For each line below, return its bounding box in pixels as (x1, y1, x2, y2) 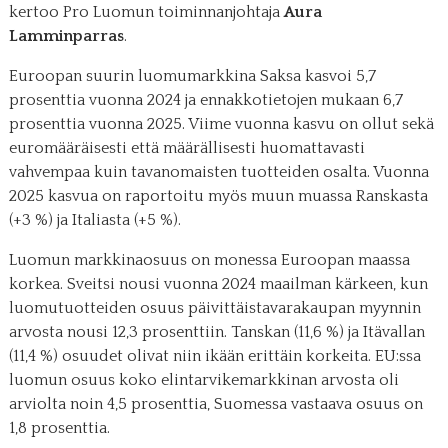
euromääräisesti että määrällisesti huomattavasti (8, 138, 365, 157)
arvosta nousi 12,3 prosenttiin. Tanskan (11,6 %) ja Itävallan (8, 322, 425, 341)
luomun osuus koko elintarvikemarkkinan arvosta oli (8, 370, 399, 389)
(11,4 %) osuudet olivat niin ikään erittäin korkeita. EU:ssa (8, 346, 421, 365)
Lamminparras (8, 26, 124, 45)
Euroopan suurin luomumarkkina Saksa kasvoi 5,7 (8, 66, 376, 85)
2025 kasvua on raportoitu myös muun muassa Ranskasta (8, 186, 428, 205)
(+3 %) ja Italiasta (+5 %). (8, 210, 181, 229)
